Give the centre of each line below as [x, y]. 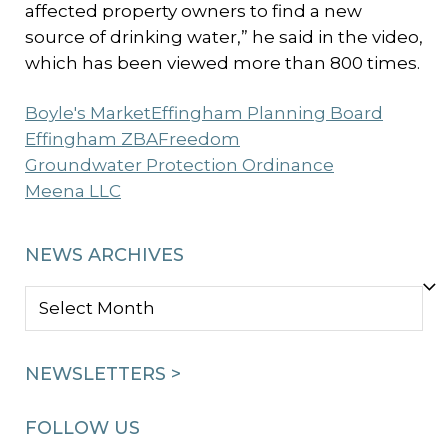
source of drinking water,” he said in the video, [224, 37]
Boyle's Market [88, 113]
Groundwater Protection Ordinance [179, 165]
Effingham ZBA [91, 139]
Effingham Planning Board [267, 113]
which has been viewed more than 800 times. [222, 63]
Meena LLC [73, 191]
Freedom [199, 139]
